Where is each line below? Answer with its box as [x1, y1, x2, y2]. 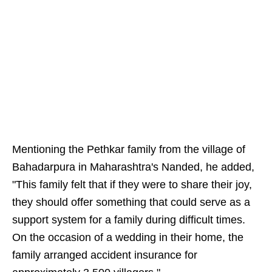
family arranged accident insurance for [12, 249, 197, 262]
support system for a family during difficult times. [12, 214, 245, 226]
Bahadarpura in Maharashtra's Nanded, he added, [12, 161, 254, 174]
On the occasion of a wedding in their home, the [12, 231, 243, 244]
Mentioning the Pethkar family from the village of [12, 143, 245, 156]
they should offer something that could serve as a [12, 196, 250, 209]
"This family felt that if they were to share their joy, [12, 178, 252, 191]
